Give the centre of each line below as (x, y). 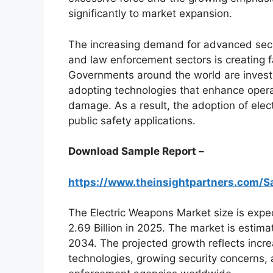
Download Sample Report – (136, 151)
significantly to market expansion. (150, 14)
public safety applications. (132, 120)
